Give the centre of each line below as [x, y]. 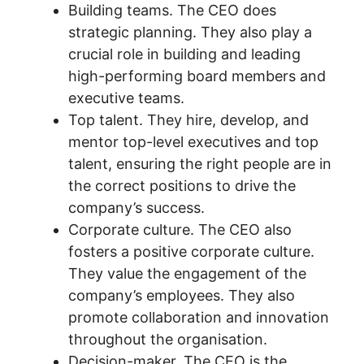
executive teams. [126, 98]
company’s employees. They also [182, 295]
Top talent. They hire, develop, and [188, 120]
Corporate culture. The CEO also [180, 230]
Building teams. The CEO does [172, 10]
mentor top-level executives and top [193, 142]
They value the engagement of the [187, 273]
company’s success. [136, 208]
